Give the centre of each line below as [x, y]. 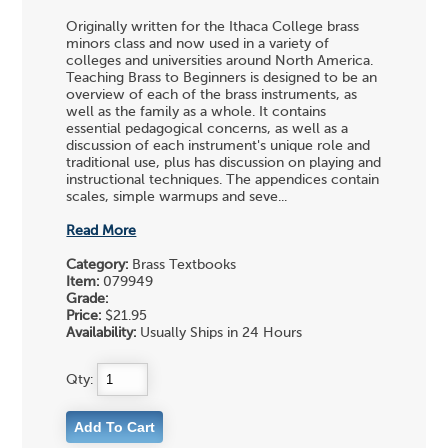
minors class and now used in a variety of [198, 44]
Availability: [101, 333]
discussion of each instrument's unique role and [218, 146]
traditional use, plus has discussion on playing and [224, 163]
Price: [84, 316]
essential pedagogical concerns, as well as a [207, 129]
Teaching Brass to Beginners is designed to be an [222, 78]
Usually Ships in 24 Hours [219, 333]
